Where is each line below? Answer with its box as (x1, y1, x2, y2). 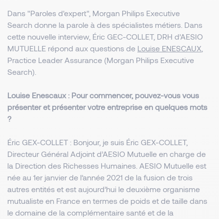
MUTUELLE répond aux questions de (7, 44, 137, 53)
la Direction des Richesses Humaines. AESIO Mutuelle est (7, 161, 206, 170)
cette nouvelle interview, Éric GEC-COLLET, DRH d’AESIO (7, 32, 203, 41)
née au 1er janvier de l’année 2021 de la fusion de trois (7, 173, 193, 182)
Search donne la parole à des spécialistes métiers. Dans (7, 20, 202, 29)
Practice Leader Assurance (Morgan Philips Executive (7, 55, 194, 65)
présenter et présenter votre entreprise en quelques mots (7, 102, 207, 111)
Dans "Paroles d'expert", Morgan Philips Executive (7, 8, 180, 18)
